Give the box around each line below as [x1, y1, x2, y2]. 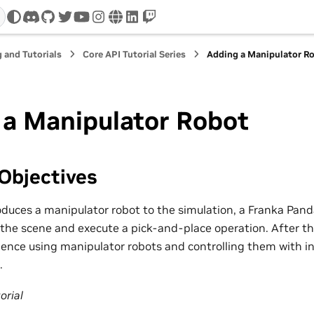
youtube [81, 18, 124, 32]
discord [29, 18, 69, 32]
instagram [97, 18, 153, 32]
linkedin [131, 18, 174, 32]
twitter [64, 18, 101, 32]
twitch [148, 18, 182, 32]
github [47, 18, 83, 32]
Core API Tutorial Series [83, 48, 186, 60]
